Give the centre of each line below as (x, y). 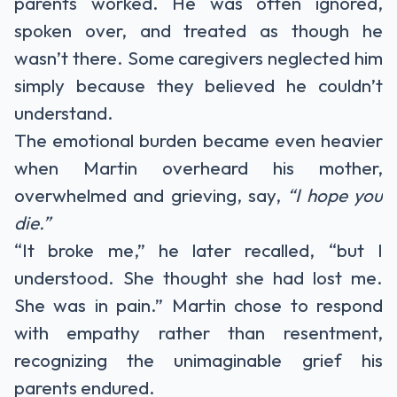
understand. (64, 113)
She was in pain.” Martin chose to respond (198, 305)
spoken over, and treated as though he (198, 31)
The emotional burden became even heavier (198, 140)
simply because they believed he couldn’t (198, 86)
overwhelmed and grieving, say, (151, 195)
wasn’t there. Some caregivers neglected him (198, 58)
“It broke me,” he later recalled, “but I (198, 250)
